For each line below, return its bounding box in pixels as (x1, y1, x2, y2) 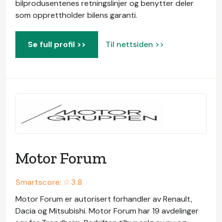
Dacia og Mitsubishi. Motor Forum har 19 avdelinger (15, 206, 199, 216)
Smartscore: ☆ (15, 177, 70, 187)
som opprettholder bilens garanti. (15, 10, 137, 20)
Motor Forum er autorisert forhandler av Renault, (15, 194, 192, 204)
